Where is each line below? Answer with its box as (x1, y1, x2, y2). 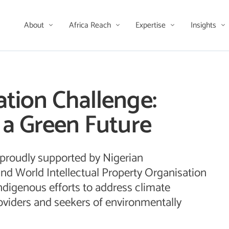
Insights (190, 19, 218, 32)
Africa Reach (68, 19, 113, 32)
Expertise (135, 19, 168, 32)
